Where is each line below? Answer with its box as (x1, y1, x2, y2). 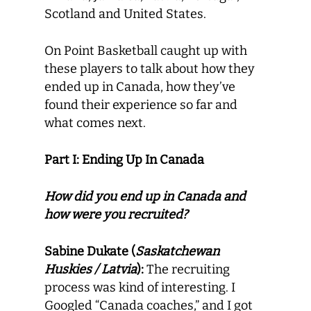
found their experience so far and (44, 97, 237, 112)
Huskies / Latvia (44, 262, 137, 277)
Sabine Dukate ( (44, 244, 135, 259)
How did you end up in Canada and (44, 189, 246, 204)
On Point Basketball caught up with (44, 43, 247, 58)
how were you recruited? (44, 207, 188, 222)
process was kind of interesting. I (44, 280, 235, 295)
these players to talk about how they (44, 61, 255, 76)
